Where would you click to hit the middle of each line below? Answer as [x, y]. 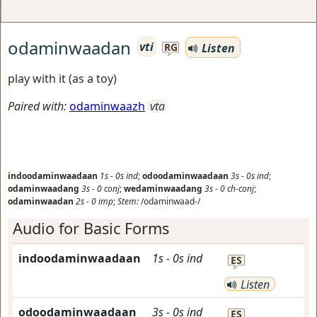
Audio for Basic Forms [91, 228]
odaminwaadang [44, 189]
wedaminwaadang [163, 189]
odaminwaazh [107, 106]
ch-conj [241, 189]
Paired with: [37, 106]
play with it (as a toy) [62, 79]
